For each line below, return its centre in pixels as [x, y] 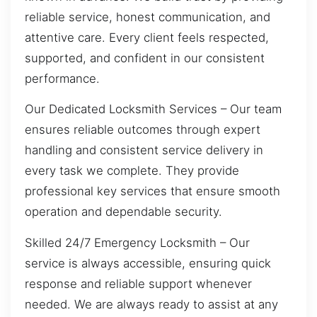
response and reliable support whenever [138, 283]
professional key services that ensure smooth [152, 191]
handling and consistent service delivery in [144, 150]
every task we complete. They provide [132, 171]
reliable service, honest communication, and [148, 17]
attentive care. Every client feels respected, [147, 37]
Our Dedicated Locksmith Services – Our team [153, 109]
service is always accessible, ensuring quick [148, 263]
